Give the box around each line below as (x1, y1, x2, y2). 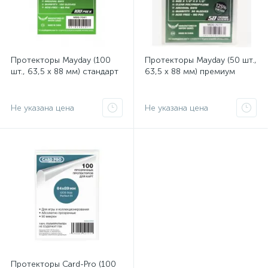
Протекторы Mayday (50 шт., (145, 55, 257, 65)
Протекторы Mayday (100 (11, 55, 111, 65)
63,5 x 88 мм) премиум (145, 66, 235, 77)
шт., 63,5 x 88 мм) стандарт (11, 66, 118, 77)
